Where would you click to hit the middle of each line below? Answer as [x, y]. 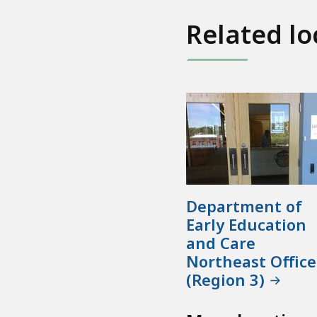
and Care [220, 243]
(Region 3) [225, 280]
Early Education [246, 225]
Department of [244, 206]
